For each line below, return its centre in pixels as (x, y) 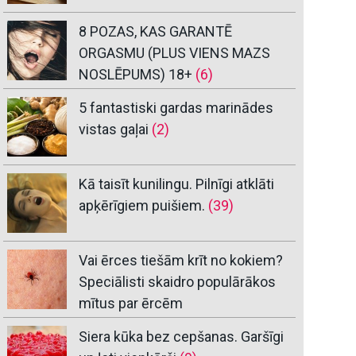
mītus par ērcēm (131, 304)
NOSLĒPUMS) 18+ (136, 75)
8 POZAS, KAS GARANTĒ (156, 32)
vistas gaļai (114, 130)
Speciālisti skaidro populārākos (178, 282)
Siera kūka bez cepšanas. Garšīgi (182, 337)
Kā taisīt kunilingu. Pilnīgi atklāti (177, 184)
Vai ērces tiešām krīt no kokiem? (181, 261)
